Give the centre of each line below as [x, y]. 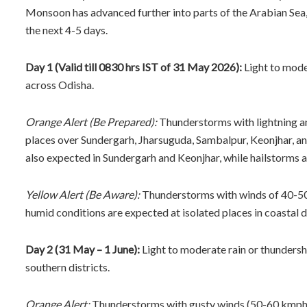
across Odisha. [60, 84]
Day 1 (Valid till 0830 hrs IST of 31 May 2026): [134, 66]
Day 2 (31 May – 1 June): [83, 249]
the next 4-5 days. [66, 29]
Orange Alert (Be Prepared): [91, 121]
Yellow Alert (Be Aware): [83, 194]
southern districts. [67, 267]
